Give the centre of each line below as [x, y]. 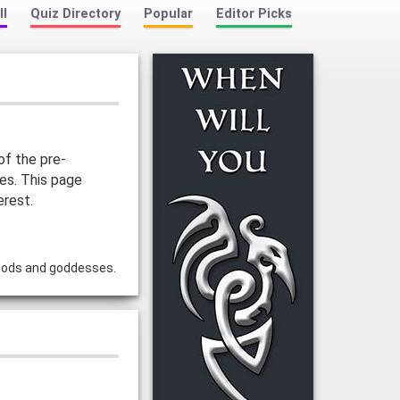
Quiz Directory [75, 14]
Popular [168, 14]
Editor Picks [254, 14]
